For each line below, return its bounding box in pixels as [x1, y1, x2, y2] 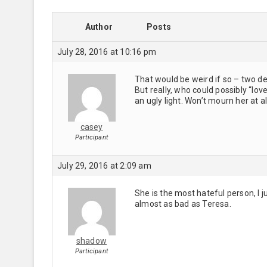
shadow [76, 235, 107, 246]
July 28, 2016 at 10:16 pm [57, 46, 156, 57]
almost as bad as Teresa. [135, 198, 231, 209]
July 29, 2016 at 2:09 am [57, 160, 151, 170]
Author [85, 21, 113, 32]
